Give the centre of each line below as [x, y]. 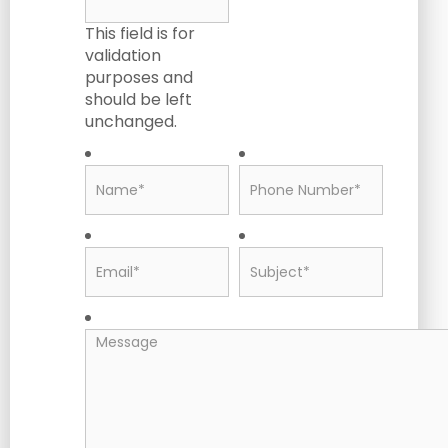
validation [123, 55]
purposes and [139, 77]
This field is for [140, 33]
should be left [138, 99]
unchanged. [131, 121]
